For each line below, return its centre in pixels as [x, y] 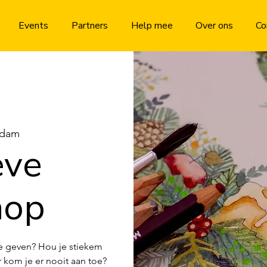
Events [33, 26]
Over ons [215, 26]
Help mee [152, 26]
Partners [89, 26]
